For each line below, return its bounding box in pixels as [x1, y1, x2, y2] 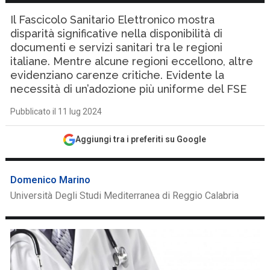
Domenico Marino [10, 174, 91, 186]
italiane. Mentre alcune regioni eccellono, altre [10, 55, 254, 67]
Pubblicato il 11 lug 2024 [10, 107, 102, 116]
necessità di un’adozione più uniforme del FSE [10, 83, 247, 95]
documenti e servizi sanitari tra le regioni [10, 41, 223, 54]
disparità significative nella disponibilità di [10, 27, 223, 40]
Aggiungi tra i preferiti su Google [75, 134, 207, 144]
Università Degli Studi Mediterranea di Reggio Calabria [10, 190, 239, 201]
